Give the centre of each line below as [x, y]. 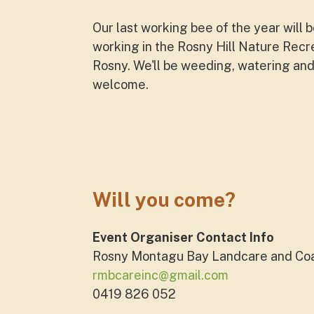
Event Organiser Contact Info [183, 237]
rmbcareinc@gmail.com [161, 275]
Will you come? [164, 199]
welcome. [122, 84]
